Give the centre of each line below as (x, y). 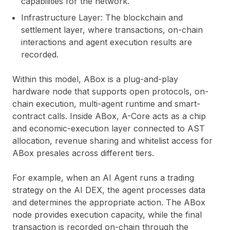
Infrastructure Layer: (62, 18)
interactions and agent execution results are (107, 42)
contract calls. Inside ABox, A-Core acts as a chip (109, 116)
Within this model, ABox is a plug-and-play (95, 79)
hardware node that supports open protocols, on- (110, 92)
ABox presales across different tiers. (83, 153)
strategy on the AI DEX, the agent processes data (109, 190)
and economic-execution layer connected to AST (109, 129)
